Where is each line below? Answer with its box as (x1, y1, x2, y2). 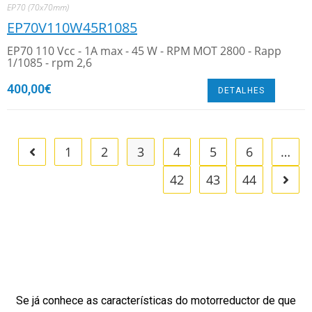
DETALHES (217, 86, 265, 95)
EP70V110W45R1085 (7, 18, 137, 37)
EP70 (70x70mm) (7, 1, 69, 13)
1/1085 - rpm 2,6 (7, 55, 92, 70)
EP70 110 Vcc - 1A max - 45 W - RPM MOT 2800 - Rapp (7, 43, 281, 58)
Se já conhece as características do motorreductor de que (16, 294, 296, 307)
